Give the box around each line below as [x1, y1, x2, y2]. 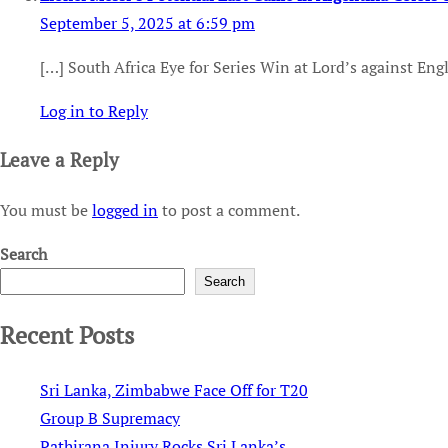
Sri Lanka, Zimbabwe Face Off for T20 [40, 379, 308, 402]
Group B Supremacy [40, 407, 180, 430]
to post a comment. [158, 198, 300, 221]
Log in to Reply [40, 100, 148, 123]
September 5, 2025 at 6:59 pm [40, 12, 255, 35]
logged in [92, 198, 158, 221]
